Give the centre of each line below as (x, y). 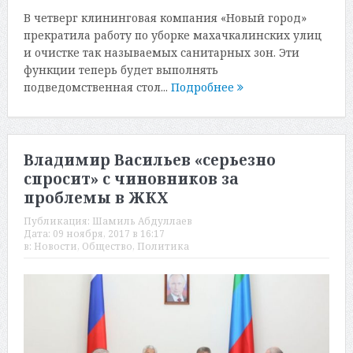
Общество (107, 247)
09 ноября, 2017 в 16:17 (108, 234)
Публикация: (58, 221)
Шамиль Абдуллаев (142, 221)
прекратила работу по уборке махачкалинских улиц (172, 35)
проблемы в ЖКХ (96, 198)
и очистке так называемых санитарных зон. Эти (161, 52)
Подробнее (204, 87)
